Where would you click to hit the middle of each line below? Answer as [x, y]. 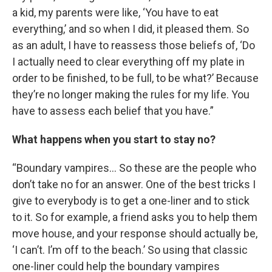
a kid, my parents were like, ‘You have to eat [115, 12]
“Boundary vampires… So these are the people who [134, 168]
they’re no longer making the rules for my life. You [131, 94]
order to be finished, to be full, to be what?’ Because [135, 78]
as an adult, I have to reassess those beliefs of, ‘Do [134, 45]
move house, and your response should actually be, [135, 233]
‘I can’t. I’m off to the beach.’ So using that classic [130, 250]
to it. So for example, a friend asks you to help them [135, 217]
